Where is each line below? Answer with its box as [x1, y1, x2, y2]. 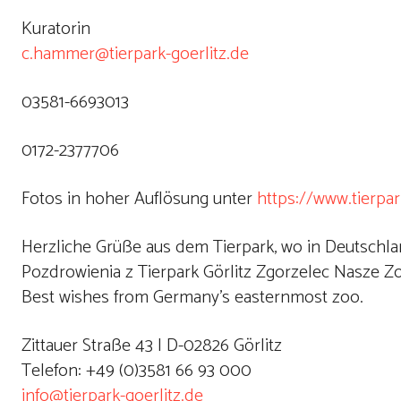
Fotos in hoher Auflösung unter [21, 184, 257, 214]
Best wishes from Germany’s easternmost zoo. [21, 283, 363, 312]
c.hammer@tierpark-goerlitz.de [21, 39, 249, 69]
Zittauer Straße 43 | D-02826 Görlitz [21, 331, 282, 361]
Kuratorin [21, 14, 90, 44]
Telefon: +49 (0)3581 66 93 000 [21, 356, 252, 386]
